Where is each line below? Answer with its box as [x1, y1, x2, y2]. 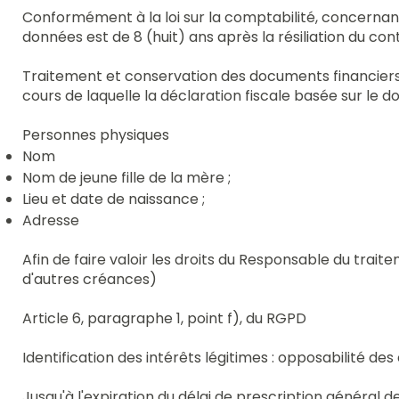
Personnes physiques [22, 124, 170, 145]
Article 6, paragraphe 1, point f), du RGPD [22, 307, 307, 329]
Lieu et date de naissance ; [22, 188, 206, 209]
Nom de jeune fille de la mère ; [22, 167, 232, 188]
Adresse [22, 209, 80, 231]
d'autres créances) [22, 268, 158, 289]
